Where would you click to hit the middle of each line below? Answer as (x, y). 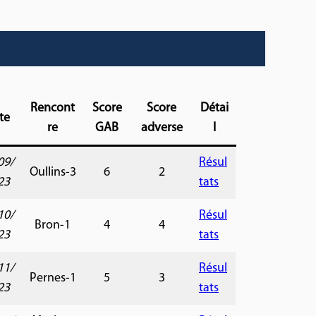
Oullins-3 (53, 172)
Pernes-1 (53, 278)
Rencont (53, 108)
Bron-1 (53, 225)
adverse (162, 128)
